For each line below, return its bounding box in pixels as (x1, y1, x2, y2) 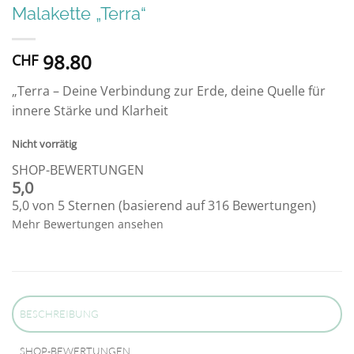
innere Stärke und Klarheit (12, 102, 168, 120)
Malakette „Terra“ (12, 3, 146, 24)
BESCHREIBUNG (20, 307, 99, 321)
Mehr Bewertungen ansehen (12, 217, 164, 232)
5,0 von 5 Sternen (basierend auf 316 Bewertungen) (12, 197, 316, 214)
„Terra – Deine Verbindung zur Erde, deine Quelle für (12, 82, 326, 100)
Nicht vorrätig (12, 137, 77, 152)
